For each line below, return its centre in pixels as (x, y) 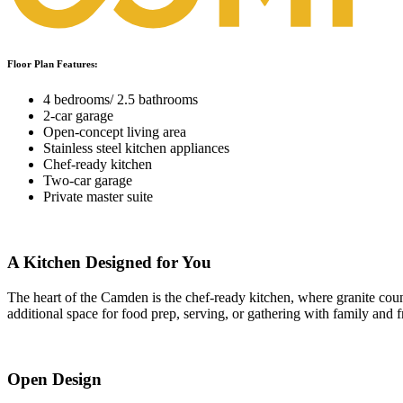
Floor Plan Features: (53, 64)
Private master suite (98, 197)
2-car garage (78, 116)
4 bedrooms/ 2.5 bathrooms (121, 100)
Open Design (54, 379)
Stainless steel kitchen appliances (136, 148)
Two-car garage (88, 181)
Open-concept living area (115, 132)
